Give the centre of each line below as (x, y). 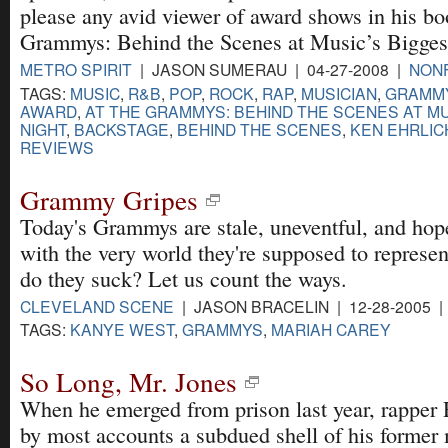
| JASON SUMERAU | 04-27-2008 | (270, 69)
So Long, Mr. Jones (128, 381)
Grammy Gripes (109, 199)
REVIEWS (57, 146)
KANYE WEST (122, 328)
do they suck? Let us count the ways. (183, 278)
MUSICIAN (339, 92)
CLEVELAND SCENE (97, 305)
